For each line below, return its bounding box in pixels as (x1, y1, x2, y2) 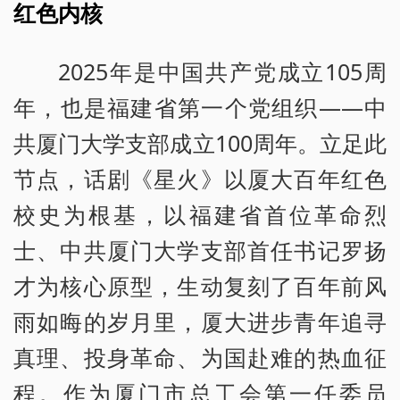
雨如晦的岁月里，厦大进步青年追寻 (13, 305, 387, 337)
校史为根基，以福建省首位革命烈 (13, 198, 387, 229)
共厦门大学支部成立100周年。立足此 (13, 127, 387, 158)
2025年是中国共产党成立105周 (58, 55, 387, 87)
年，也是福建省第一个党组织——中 (13, 91, 387, 122)
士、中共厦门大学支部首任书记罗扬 (13, 234, 387, 265)
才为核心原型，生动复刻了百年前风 (13, 270, 387, 301)
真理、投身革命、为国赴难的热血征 (13, 341, 387, 372)
